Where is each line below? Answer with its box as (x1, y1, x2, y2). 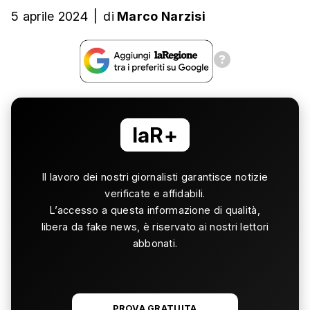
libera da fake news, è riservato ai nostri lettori (41, 221, 269, 233)
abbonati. (132, 237, 178, 250)
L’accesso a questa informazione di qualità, (50, 204, 260, 217)
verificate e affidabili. (104, 188, 206, 200)
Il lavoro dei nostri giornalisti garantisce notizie (42, 171, 268, 183)
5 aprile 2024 (11, 9, 88, 24)
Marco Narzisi (117, 9, 206, 24)
